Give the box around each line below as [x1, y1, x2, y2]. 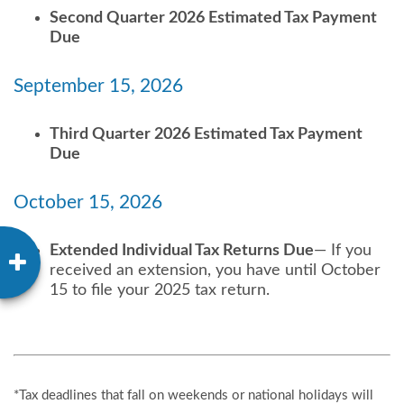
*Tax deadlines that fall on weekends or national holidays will [14, 389, 373, 402]
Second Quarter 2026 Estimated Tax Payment [50, 10, 377, 26]
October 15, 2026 [14, 193, 162, 212]
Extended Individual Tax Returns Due [50, 243, 314, 259]
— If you [314, 243, 372, 259]
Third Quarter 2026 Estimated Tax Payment [50, 126, 363, 142]
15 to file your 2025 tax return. [50, 282, 270, 298]
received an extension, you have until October [50, 262, 381, 279]
